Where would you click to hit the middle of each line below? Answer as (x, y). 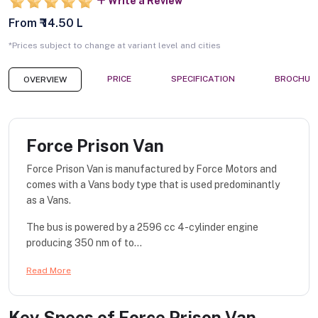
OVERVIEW (45, 80)
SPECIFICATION (203, 79)
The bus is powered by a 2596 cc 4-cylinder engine (142, 227)
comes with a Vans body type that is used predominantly (153, 185)
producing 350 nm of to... (84, 243)
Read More (49, 271)
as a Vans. (49, 201)
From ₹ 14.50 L (46, 23)
